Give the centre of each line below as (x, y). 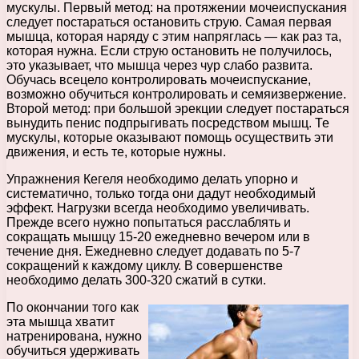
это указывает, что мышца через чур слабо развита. (159, 65)
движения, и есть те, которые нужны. (116, 151)
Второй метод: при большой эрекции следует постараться (178, 108)
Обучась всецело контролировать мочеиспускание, (159, 79)
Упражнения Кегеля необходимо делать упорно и (152, 179)
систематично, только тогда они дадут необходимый (161, 193)
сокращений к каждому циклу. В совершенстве (145, 265)
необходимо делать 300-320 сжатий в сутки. (136, 280)
